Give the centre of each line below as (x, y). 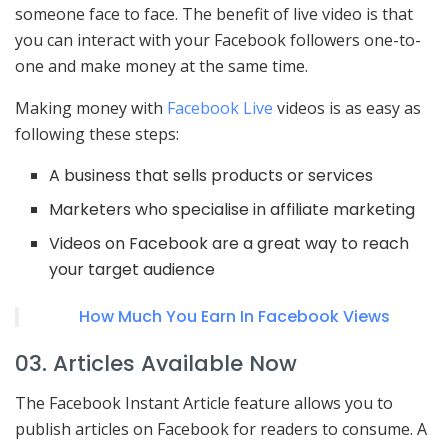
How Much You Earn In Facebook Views (234, 317)
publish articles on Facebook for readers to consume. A (221, 428)
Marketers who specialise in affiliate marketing (232, 210)
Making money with (91, 108)
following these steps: (97, 134)
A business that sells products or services (211, 176)
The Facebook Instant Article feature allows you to (204, 402)
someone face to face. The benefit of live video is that (214, 14)
